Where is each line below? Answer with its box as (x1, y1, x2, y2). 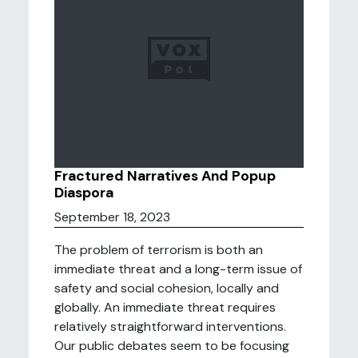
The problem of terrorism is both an (54, 241, 263, 258)
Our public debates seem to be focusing (54, 337, 289, 354)
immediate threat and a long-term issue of (54, 261, 302, 277)
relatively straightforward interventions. (54, 318, 286, 335)
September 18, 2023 (54, 209, 170, 225)
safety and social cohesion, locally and (54, 280, 279, 296)
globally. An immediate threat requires (54, 299, 276, 316)
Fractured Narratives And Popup (54, 167, 276, 185)
